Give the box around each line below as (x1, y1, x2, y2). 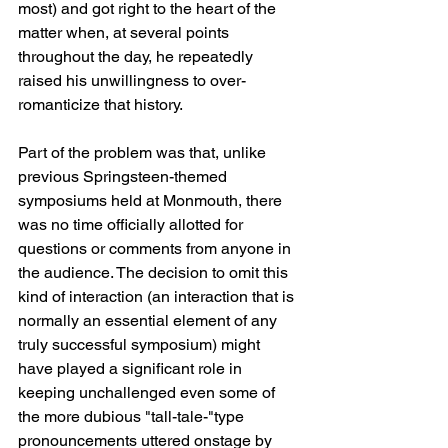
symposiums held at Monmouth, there (18, 191, 286, 210)
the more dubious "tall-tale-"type (18, 407, 248, 426)
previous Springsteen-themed (18, 167, 231, 186)
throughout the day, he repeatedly (18, 47, 257, 66)
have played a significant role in (18, 359, 246, 378)
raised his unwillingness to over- (18, 71, 246, 90)
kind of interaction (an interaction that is (18, 287, 298, 306)
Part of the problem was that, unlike (18, 143, 270, 162)
